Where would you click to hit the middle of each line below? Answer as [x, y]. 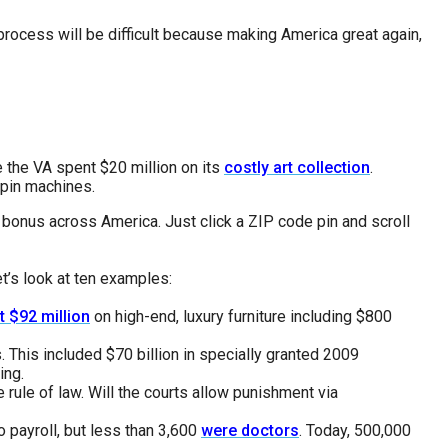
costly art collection [297, 168]
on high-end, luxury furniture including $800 [241, 317]
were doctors [250, 431]
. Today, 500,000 [355, 431]
